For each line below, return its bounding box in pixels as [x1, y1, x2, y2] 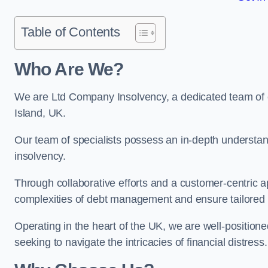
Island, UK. [14, 107, 66, 119]
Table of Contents [21, 25, 120, 39]
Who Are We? [14, 59, 124, 79]
